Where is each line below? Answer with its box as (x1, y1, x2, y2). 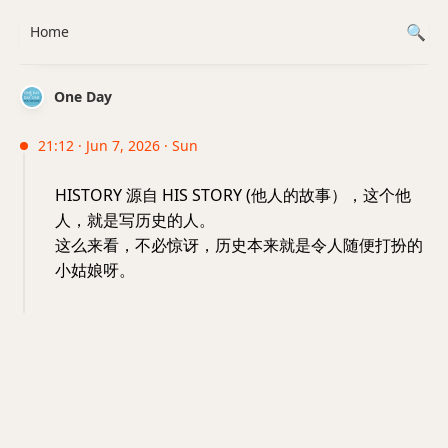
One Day (54, 87, 112, 106)
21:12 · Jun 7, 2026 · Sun (38, 136, 198, 155)
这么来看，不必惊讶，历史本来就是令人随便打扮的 (55, 234, 423, 256)
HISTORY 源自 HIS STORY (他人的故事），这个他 (55, 184, 411, 206)
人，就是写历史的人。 (55, 209, 215, 231)
